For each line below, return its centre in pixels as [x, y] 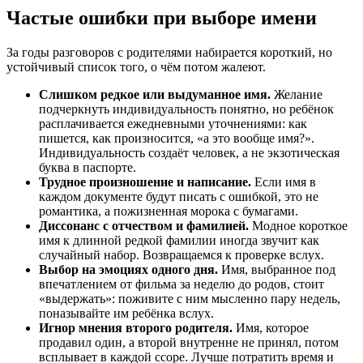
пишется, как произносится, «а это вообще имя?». [177, 138]
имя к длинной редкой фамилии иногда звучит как [179, 240]
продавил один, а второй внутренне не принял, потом [189, 342]
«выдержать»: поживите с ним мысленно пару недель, [190, 298]
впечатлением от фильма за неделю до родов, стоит [181, 284]
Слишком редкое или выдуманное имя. [155, 94]
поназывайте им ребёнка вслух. [126, 313]
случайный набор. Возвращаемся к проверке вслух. [181, 254]
